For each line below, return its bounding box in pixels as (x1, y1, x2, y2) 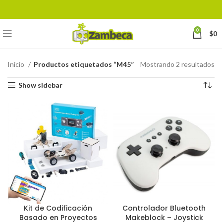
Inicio (7, 60, 26, 68)
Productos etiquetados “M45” (34, 60, 134, 68)
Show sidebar (18, 81, 63, 89)
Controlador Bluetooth (122, 203, 206, 213)
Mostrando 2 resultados (140, 60, 215, 68)
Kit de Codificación (24, 203, 92, 213)
